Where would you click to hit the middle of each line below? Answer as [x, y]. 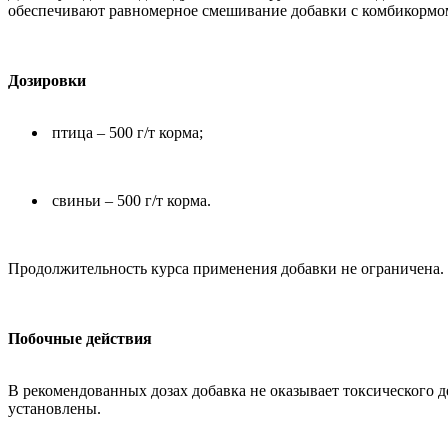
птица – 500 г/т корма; [125, 133]
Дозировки [47, 81]
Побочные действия [82, 339]
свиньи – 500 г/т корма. [129, 201]
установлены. [54, 409]
